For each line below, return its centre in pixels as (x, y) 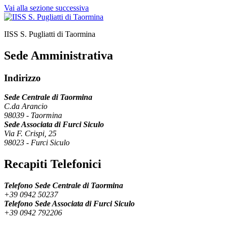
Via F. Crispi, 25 (30, 134)
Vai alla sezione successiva (46, 8)
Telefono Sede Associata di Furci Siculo (69, 204)
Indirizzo (22, 78)
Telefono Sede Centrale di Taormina (64, 186)
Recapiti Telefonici (53, 164)
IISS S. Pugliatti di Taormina (50, 34)
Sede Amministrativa (59, 55)
